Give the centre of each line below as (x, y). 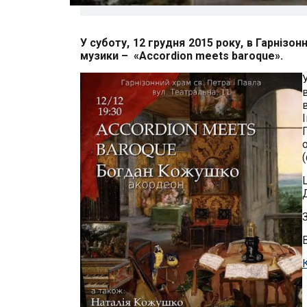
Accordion (166, 56)
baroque (253, 56)
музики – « (110, 56)
